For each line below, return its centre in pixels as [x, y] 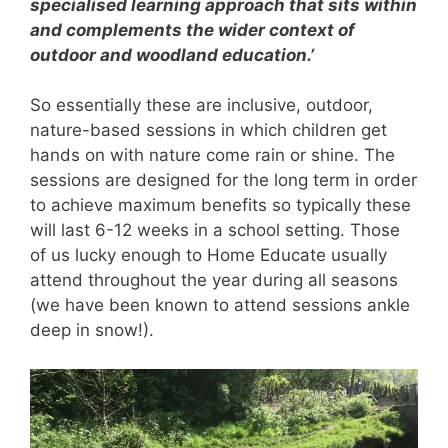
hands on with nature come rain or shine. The [212, 155]
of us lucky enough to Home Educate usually [208, 255]
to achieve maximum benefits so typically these [220, 205]
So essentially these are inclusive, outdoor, [201, 105]
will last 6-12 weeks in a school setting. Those [215, 230]
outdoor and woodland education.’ [172, 54]
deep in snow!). [92, 330]
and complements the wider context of [192, 29]
